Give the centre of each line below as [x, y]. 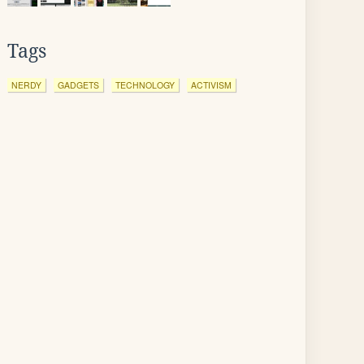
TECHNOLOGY [145, 85]
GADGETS [78, 85]
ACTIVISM [211, 85]
